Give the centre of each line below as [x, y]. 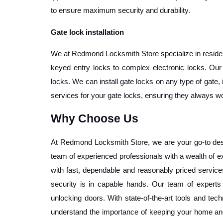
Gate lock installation [87, 33]
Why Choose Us [95, 118]
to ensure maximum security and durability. [121, 10]
